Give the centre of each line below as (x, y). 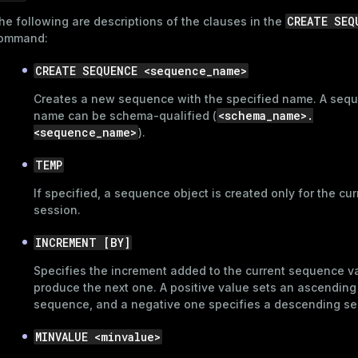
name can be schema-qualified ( (125, 115)
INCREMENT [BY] (83, 242)
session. (57, 209)
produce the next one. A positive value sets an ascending (195, 287)
